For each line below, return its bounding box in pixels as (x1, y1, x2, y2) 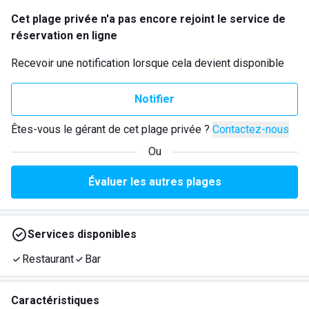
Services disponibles (28, 228, 137, 241)
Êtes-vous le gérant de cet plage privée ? (11, 123, 210, 136)
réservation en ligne (11, 29, 117, 42)
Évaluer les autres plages (88, 175, 221, 188)
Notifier (134, 92, 175, 106)
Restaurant (22, 252, 74, 266)
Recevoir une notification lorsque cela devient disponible (11, 57, 284, 70)
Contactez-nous (212, 123, 289, 136)
